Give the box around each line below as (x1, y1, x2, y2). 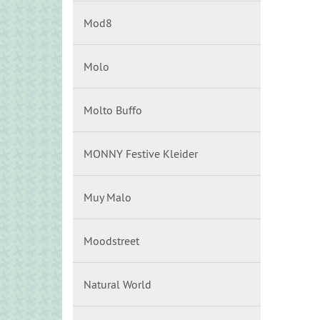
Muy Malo (84, 190, 131, 204)
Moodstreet (84, 234, 139, 248)
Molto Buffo (84, 103, 142, 117)
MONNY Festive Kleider (84, 146, 198, 161)
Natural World (84, 277, 151, 291)
